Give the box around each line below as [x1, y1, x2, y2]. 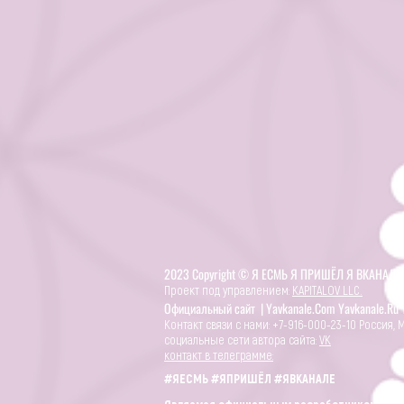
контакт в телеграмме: [164, 348, 273, 363]
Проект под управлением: [164, 283, 292, 298]
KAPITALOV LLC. [292, 283, 363, 298]
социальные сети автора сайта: [164, 333, 319, 348]
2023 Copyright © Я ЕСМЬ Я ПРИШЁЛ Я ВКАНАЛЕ [164, 264, 401, 283]
